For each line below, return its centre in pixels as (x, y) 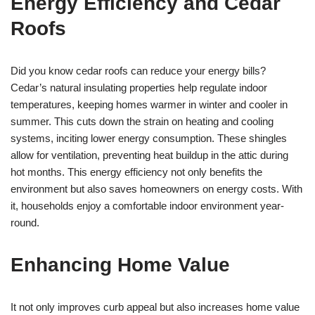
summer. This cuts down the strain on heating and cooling (142, 122)
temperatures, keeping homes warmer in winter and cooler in (149, 105)
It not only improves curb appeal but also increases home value (155, 307)
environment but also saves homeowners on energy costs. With (156, 189)
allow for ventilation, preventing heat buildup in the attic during (149, 155)
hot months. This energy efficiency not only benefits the (136, 172)
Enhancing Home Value (120, 265)
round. (25, 223)
